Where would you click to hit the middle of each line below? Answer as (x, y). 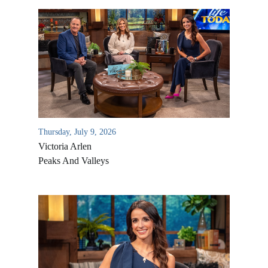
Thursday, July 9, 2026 (77, 132)
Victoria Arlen (65, 146)
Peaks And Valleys (74, 160)
